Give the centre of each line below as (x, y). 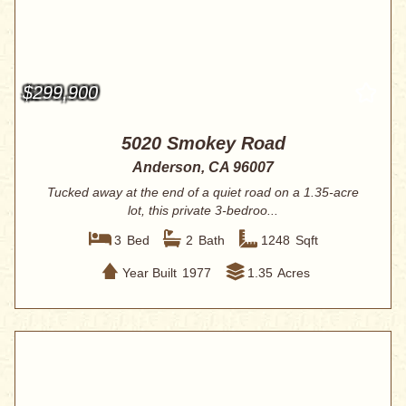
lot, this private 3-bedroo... (203, 211)
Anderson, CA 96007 (203, 168)
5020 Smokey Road (203, 144)
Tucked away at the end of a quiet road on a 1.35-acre (203, 193)
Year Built (149, 272)
